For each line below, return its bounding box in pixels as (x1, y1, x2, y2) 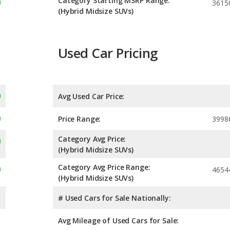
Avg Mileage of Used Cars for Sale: (58, 215, 179, 225)
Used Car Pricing (58, 44, 158, 63)
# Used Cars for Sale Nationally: (58, 193, 171, 203)
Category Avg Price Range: (58, 162, 150, 172)
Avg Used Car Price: (58, 91, 125, 101)
